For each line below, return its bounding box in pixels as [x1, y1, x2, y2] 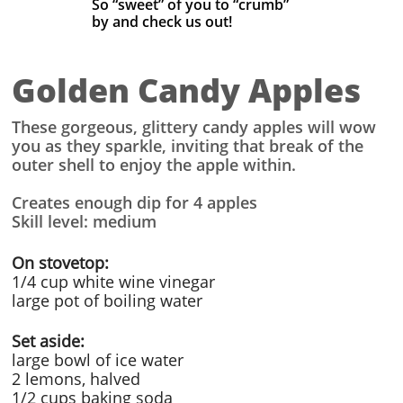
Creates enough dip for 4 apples [12, 192, 257, 213]
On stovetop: [12, 252, 109, 273]
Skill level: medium [12, 210, 157, 232]
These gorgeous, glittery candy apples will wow [12, 116, 376, 138]
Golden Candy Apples [12, 68, 361, 112]
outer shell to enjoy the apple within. [12, 154, 300, 175]
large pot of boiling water [12, 290, 202, 311]
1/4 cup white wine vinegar [12, 271, 215, 292]
